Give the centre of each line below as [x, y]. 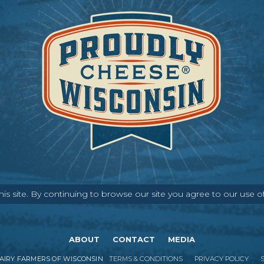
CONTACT [134, 239]
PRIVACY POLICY [221, 258]
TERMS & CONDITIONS [146, 258]
